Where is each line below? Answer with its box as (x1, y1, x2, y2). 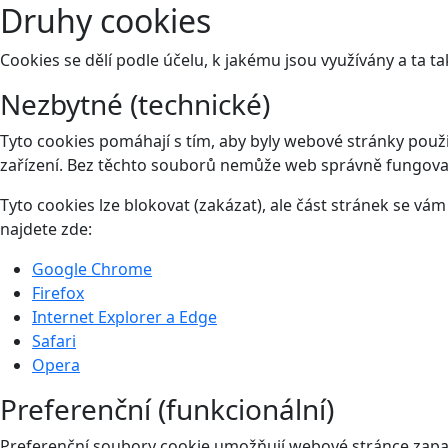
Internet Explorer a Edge (32, 305, 217, 328)
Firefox (32, 281, 84, 304)
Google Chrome (32, 257, 152, 280)
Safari (32, 329, 76, 352)
